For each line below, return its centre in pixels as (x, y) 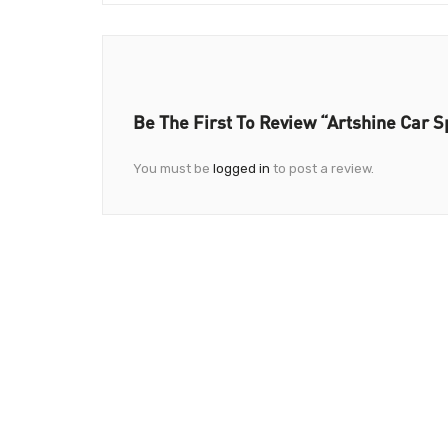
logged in (241, 168)
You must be (173, 168)
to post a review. (322, 168)
